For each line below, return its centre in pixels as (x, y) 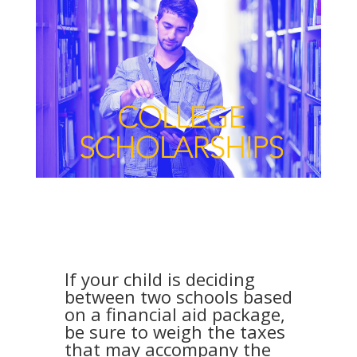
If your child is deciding (159, 279)
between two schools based (178, 296)
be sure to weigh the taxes (175, 331)
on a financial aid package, (175, 314)
